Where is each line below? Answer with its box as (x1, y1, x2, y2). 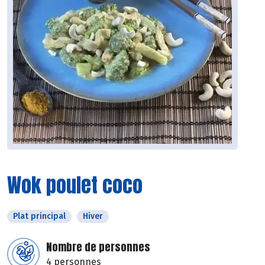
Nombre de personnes (46, 239, 150, 256)
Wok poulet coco (7, 170, 143, 201)
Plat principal (13, 211, 66, 222)
